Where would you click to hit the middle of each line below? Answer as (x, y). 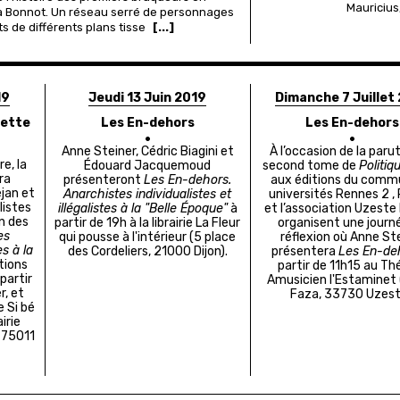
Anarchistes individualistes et (148, 195)
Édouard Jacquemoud (148, 166)
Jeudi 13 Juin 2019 (148, 98)
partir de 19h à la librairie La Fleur (148, 223)
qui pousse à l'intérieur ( (127, 237)
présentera (305, 252)
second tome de (310, 166)
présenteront (104, 180)
